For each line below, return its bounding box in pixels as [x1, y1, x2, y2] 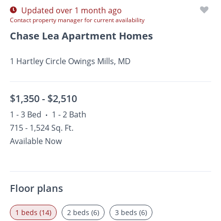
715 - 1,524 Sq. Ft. [10, 122, 74, 133]
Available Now [10, 136, 62, 147]
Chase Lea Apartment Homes [10, 29, 153, 42]
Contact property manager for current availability [10, 16, 145, 24]
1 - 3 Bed [10, 109, 41, 120]
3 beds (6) [115, 208, 147, 217]
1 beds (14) [15, 208, 51, 217]
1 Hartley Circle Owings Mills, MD [10, 56, 131, 67]
